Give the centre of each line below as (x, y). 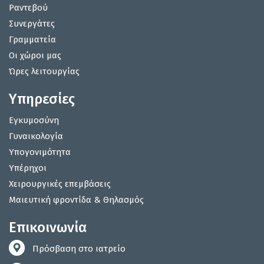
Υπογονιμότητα (40, 152)
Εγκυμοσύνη (34, 121)
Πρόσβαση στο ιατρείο (79, 249)
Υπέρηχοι (28, 168)
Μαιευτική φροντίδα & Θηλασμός (76, 200)
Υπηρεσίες (42, 99)
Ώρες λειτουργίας (44, 72)
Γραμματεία (32, 40)
